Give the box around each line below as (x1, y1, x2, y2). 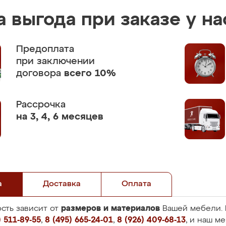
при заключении (16, 56, 95, 66)
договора (16, 69, 64, 78)
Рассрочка (16, 100, 66, 109)
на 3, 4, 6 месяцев (16, 112, 103, 122)
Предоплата (16, 44, 74, 54)
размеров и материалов (61, 204, 160, 212)
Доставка (43, 180, 81, 188)
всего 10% (64, 69, 116, 78)
